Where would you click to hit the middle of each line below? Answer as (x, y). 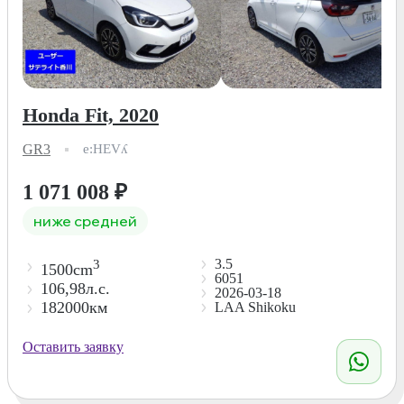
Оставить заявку (73, 346)
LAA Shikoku (255, 307)
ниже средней (85, 220)
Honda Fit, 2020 (91, 115)
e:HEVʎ (106, 149)
